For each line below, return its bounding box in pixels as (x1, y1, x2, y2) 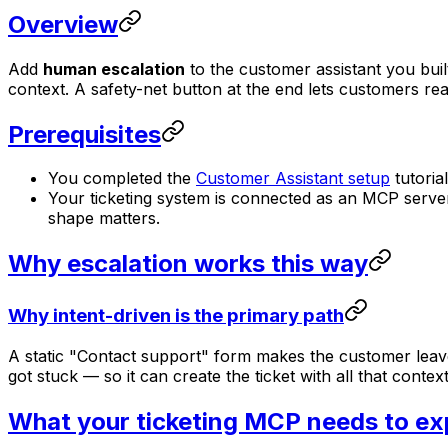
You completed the (48, 168, 196, 189)
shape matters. (48, 208, 160, 229)
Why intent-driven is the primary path (8, 304, 344, 328)
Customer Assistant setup (196, 168, 390, 189)
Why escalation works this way (8, 249, 368, 279)
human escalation (43, 58, 185, 79)
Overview (8, 9, 118, 39)
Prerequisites (8, 119, 161, 149)
